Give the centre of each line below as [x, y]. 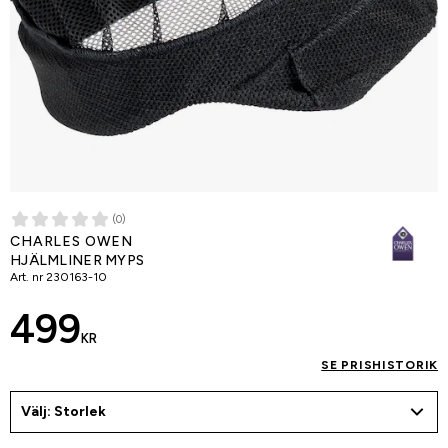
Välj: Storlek [63, 411]
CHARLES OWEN [72, 241]
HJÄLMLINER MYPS [77, 260]
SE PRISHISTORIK [379, 365]
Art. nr [26, 277]
